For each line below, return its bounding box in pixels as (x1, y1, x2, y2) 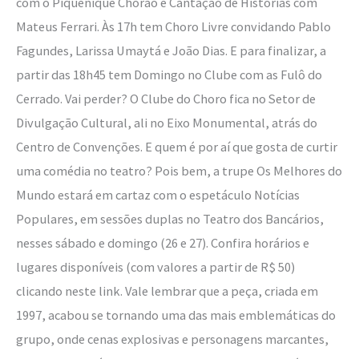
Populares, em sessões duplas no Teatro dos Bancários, (16, 211, 324, 228)
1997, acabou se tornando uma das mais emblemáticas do (16, 307, 336, 324)
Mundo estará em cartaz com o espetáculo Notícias (16, 187, 300, 204)
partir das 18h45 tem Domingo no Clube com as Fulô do (16, 67, 322, 83)
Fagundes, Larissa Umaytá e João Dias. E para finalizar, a (16, 42, 326, 59)
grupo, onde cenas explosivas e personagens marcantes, (16, 331, 329, 348)
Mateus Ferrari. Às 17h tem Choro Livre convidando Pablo (16, 18, 331, 35)
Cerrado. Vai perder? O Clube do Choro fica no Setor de (16, 91, 316, 107)
